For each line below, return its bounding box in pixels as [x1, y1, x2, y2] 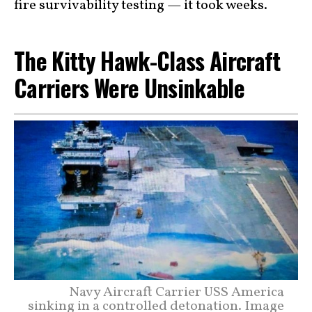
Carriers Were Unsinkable [14, 70, 250, 106]
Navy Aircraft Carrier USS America [69, 282, 284, 302]
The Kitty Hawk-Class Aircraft [14, 43, 281, 79]
